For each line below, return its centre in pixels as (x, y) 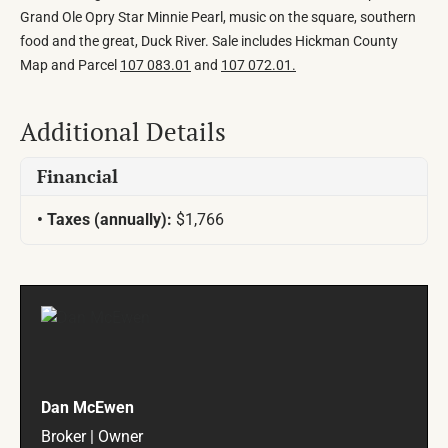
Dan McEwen (87, 408)
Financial (77, 176)
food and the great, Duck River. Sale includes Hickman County (209, 41)
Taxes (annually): (111, 220)
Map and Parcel (70, 65)
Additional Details (123, 132)
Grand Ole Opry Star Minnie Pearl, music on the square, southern (218, 17)
